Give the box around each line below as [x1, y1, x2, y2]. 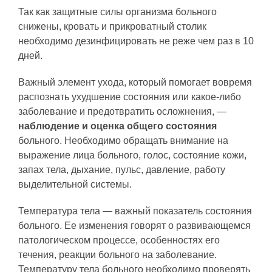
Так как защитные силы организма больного [18, 6, 217, 17]
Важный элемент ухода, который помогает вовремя [18, 76, 252, 87]
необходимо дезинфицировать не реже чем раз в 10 [18, 35, 254, 46]
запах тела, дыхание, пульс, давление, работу [18, 164, 225, 175]
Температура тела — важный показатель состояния [18, 205, 252, 216]
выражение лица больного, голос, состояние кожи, [18, 149, 246, 160]
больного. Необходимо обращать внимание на [18, 135, 228, 146]
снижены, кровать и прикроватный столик [18, 21, 206, 32]
